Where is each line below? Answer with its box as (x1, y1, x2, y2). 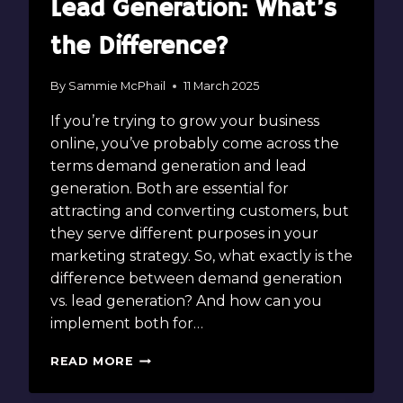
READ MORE (50, 354, 134, 369)
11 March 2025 (184, 79, 260, 94)
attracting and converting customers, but (50, 202, 349, 220)
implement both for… (50, 315, 203, 333)
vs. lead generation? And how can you (50, 292, 322, 310)
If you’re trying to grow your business (50, 112, 319, 130)
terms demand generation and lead (50, 157, 307, 175)
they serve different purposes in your (50, 225, 318, 243)
